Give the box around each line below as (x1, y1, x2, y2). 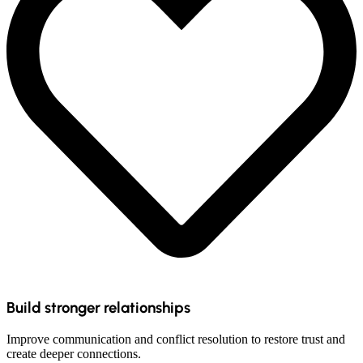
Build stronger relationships (6, 297, 190, 317)
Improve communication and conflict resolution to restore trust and (6, 331, 345, 346)
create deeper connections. (6, 346, 141, 361)
